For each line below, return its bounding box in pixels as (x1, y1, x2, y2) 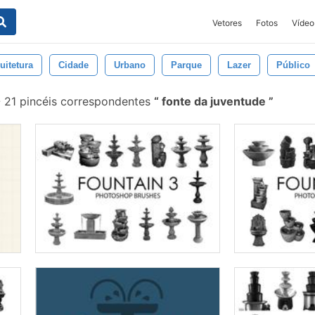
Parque (171, 60, 202, 70)
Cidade (58, 60, 89, 70)
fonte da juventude (159, 94, 269, 108)
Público (276, 60, 310, 70)
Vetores (212, 18, 242, 28)
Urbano (114, 60, 146, 70)
